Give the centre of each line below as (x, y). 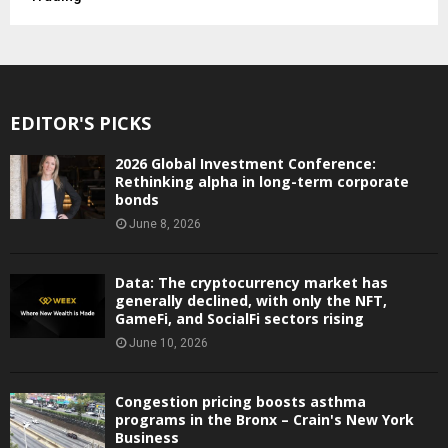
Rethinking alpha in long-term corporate (262, 182)
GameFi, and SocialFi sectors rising (239, 319)
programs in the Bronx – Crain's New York (264, 420)
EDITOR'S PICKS (80, 123)
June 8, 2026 (165, 224)
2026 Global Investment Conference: (245, 164)
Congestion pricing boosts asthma (240, 402)
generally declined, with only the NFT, (251, 301)
